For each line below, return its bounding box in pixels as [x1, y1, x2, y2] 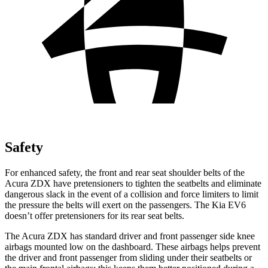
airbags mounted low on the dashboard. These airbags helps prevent [5, 241, 260, 252]
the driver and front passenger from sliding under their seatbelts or [5, 252, 252, 263]
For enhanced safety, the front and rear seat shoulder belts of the [5, 167, 245, 178]
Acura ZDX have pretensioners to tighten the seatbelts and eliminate [5, 178, 261, 188]
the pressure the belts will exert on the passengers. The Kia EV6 [5, 199, 246, 210]
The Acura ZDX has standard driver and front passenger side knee [5, 230, 255, 241]
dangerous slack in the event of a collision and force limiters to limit [5, 188, 258, 199]
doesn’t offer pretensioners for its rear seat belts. [5, 210, 184, 221]
